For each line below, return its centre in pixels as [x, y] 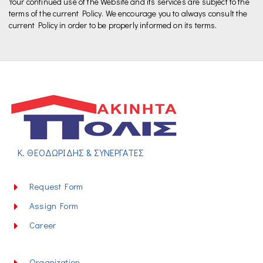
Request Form [56, 186]
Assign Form [54, 205]
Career [43, 225]
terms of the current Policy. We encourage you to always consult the [128, 13]
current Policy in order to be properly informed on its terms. [113, 25]
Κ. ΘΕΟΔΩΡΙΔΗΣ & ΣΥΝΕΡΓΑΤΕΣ [81, 152]
